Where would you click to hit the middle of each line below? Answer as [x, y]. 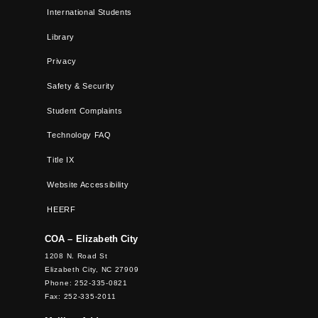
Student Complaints [85, 110]
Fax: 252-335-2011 [80, 297]
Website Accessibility [88, 184]
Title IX [61, 160]
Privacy [62, 61]
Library [61, 37]
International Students [90, 12]
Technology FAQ [79, 135]
